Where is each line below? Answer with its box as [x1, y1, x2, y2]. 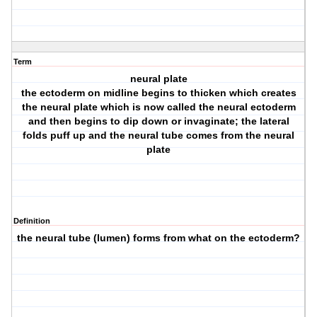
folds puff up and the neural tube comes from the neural [23, 129, 295, 142]
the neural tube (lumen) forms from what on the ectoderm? [17, 232, 301, 244]
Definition [13, 217, 50, 226]
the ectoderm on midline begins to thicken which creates [21, 87, 296, 99]
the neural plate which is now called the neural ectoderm [21, 101, 296, 113]
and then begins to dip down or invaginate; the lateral [28, 115, 289, 127]
